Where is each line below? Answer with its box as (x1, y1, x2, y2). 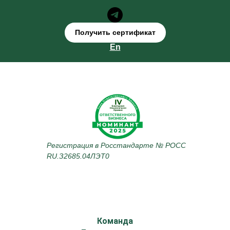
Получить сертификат (74, 28, 156, 37)
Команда (97, 216, 133, 226)
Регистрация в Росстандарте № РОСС (47, 141, 186, 150)
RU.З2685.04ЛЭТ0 (47, 152, 109, 161)
